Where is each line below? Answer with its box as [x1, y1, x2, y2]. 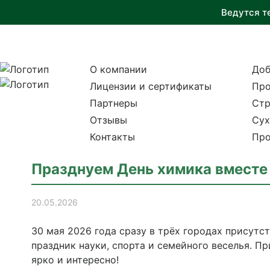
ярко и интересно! [31, 254, 119, 266]
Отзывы [89, 114, 127, 126]
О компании [89, 63, 147, 75]
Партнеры [89, 97, 137, 109]
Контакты [89, 131, 135, 143]
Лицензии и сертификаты [89, 80, 212, 92]
